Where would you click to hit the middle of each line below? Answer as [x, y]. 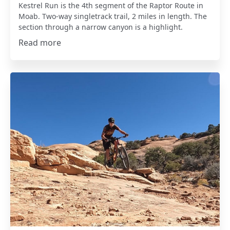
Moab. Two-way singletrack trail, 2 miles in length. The [113, 16]
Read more [40, 43]
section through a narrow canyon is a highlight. [101, 27]
